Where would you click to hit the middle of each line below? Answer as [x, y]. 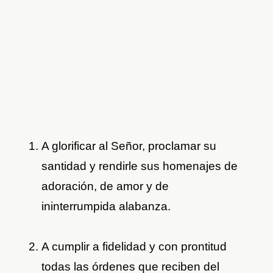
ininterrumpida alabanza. [106, 207]
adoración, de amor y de [105, 186]
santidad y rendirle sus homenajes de [140, 166]
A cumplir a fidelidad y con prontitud [134, 247]
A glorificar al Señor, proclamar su [129, 146]
